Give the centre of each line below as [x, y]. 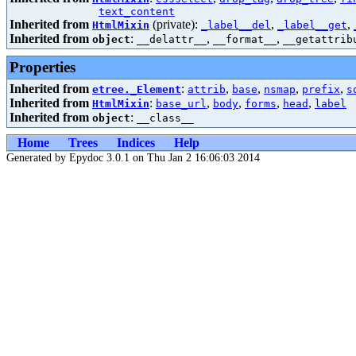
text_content [137, 12]
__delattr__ [172, 39]
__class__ [165, 118]
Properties [43, 67]
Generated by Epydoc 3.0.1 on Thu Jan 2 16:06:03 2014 [133, 158]
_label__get [312, 25]
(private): [175, 24]
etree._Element [137, 89]
